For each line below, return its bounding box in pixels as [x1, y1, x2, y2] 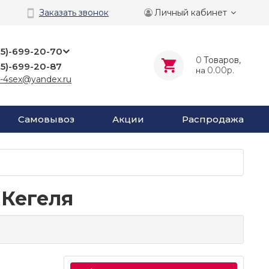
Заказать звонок [39, 7, 109, 18]
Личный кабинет [154, 7, 227, 18]
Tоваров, [203, 55, 241, 65]
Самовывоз [18, 113, 74, 125]
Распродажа [182, 113, 244, 125]
